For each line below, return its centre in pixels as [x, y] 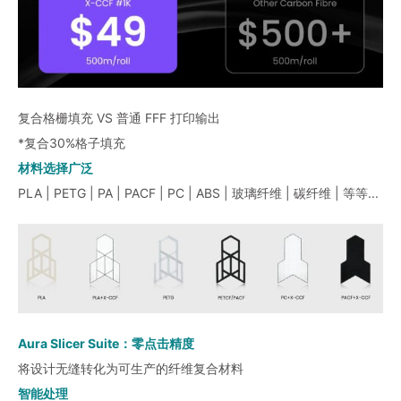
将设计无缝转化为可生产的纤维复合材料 [131, 369]
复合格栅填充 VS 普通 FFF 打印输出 [119, 117]
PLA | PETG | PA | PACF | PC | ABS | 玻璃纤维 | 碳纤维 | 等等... [198, 192]
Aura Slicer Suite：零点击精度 [106, 344]
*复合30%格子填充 [72, 142]
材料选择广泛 [55, 167]
